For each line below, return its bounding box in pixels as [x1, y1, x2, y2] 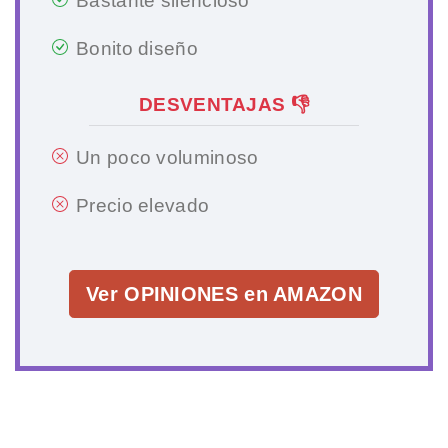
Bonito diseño [76, 37, 198, 59]
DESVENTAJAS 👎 [139, 93, 309, 115]
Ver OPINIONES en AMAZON [86, 282, 362, 305]
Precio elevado [76, 194, 210, 216]
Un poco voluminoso [76, 146, 259, 168]
